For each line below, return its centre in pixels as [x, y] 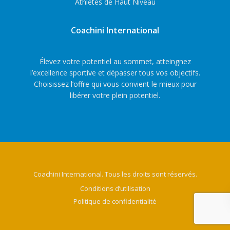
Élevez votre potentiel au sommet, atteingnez [115, 62]
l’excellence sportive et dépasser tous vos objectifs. [115, 73]
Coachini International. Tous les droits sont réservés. [115, 174]
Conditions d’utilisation [115, 189]
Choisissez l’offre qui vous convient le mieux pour [115, 84]
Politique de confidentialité [115, 202]
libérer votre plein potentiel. [115, 95]
